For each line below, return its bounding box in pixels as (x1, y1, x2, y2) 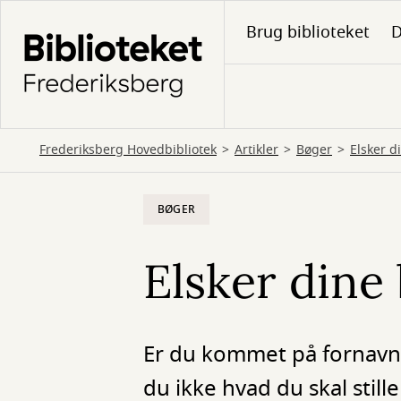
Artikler (235, 141, 278, 159)
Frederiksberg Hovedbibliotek (39, 141, 217, 159)
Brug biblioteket (246, 21, 370, 44)
